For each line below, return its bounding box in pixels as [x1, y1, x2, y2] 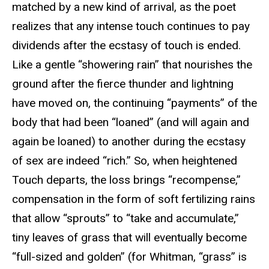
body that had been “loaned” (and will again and [12, 115, 249, 130]
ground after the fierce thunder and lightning [12, 77, 234, 91]
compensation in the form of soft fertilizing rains [12, 192, 255, 207]
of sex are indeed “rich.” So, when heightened [12, 154, 237, 168]
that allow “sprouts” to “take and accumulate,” [12, 211, 239, 226]
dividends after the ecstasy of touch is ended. [12, 38, 241, 53]
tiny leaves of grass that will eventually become [12, 231, 247, 245]
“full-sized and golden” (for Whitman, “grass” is [12, 250, 247, 264]
